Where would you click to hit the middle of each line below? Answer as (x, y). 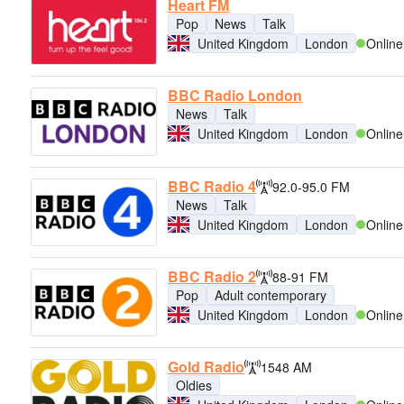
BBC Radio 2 (212, 276)
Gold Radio (206, 367)
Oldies (194, 386)
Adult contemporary (271, 294)
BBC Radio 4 (212, 186)
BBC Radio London (235, 96)
